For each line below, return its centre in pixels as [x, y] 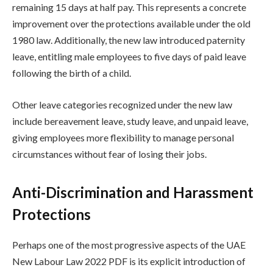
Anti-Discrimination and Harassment [133, 193]
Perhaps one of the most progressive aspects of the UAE [129, 245]
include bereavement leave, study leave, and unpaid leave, [130, 121]
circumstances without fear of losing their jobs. [109, 154]
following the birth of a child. [72, 73]
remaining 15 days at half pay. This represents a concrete [129, 7]
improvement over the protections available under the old [131, 24]
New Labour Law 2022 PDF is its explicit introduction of [129, 261]
